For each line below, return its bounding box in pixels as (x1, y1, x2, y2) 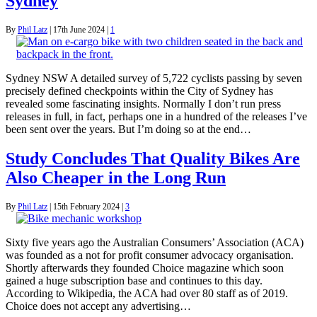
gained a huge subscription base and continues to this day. (6, 275, 263, 287)
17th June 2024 (53, 24, 105, 35)
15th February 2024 (53, 202, 120, 212)
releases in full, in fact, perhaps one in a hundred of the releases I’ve (6, 110, 307, 122)
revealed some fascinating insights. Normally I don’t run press (6, 97, 281, 110)
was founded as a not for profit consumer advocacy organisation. (6, 249, 294, 262)
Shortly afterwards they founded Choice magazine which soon (6, 262, 284, 275)
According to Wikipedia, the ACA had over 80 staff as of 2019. (6, 287, 288, 300)
